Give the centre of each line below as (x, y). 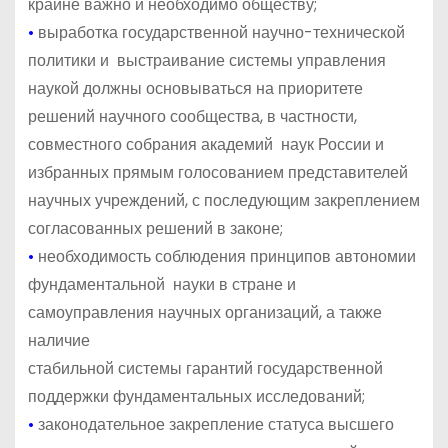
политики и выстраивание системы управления (206, 60)
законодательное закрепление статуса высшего (213, 424)
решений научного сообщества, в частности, (192, 116)
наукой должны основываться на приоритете (195, 88)
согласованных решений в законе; (155, 228)
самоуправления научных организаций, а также (204, 312)
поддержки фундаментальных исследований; (196, 396)
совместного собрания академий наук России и (205, 144)
